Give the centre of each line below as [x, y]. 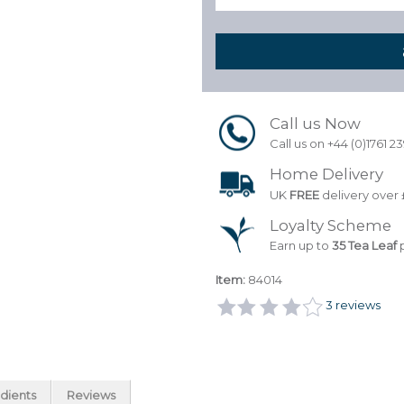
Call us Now [315, 123]
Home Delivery [326, 174]
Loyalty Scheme [331, 225]
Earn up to [301, 246]
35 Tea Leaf [364, 246]
